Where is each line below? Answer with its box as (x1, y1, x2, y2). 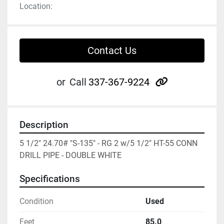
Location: (19, 1, 52, 11)
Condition (19, 196, 53, 206)
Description (19, 119, 68, 131)
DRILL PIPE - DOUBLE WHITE (19, 150, 121, 160)
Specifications (19, 173, 80, 185)
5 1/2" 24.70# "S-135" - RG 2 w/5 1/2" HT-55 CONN (19, 138, 197, 148)
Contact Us (87, 44, 136, 57)
